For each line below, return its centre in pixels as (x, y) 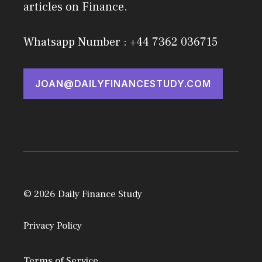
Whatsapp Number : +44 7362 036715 (120, 42)
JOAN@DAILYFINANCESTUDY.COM (123, 83)
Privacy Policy (53, 226)
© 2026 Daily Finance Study (83, 194)
